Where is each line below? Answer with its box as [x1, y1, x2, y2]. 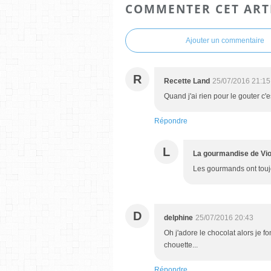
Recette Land [164, 76, 210, 85]
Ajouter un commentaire [186, 36, 264, 45]
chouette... [164, 240, 198, 249]
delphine [164, 213, 193, 222]
